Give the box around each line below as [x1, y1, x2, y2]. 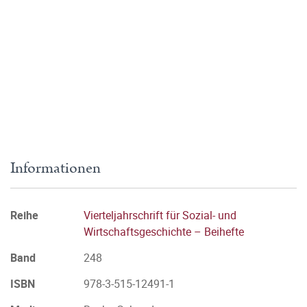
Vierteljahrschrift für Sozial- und [84, 208, 236, 223]
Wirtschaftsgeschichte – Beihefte [84, 224, 244, 239]
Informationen [10, 157, 101, 180]
